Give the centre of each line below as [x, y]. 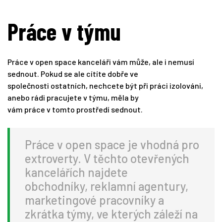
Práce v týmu [64, 31]
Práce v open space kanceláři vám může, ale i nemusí [101, 62]
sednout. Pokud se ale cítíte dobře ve [73, 74]
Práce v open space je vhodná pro [112, 145]
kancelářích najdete [76, 172]
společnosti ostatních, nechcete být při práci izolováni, [105, 86]
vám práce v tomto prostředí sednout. [75, 110]
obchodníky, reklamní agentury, [107, 186]
